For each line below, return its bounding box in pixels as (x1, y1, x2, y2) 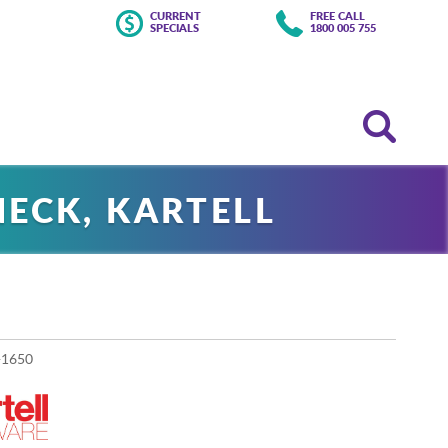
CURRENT (150, 8, 201, 24)
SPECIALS (150, 20, 199, 36)
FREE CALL (310, 8, 365, 24)
